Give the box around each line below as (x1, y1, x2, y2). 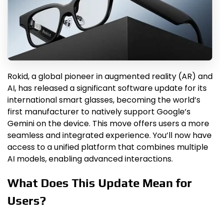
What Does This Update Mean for (7, 176, 192, 190)
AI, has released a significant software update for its (7, 82, 207, 94)
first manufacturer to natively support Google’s (7, 106, 191, 117)
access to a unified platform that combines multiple (7, 141, 208, 153)
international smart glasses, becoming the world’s (7, 94, 200, 106)
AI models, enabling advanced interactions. (7, 153, 173, 165)
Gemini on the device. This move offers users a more (7, 117, 209, 129)
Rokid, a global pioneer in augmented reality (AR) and (7, 70, 213, 82)
